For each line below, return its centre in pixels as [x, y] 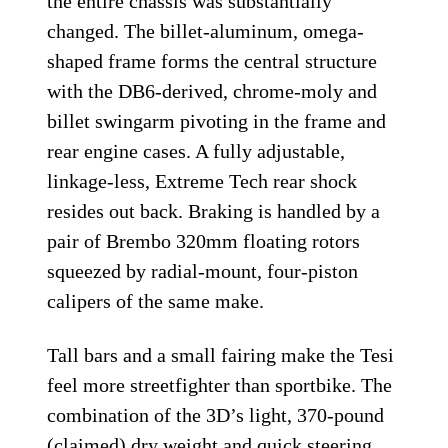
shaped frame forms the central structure [212, 61]
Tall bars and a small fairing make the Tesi [221, 355]
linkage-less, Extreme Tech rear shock [202, 181]
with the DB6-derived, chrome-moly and [212, 91]
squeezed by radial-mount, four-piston [203, 271]
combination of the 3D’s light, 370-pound [216, 415]
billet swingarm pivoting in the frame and [217, 121]
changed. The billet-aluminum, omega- [206, 31]
